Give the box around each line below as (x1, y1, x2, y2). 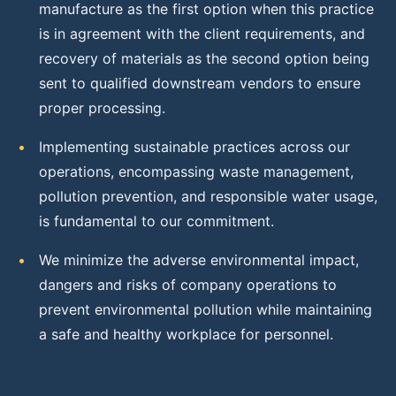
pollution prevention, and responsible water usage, (39, 187, 377, 205)
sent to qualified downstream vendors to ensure (39, 74, 361, 92)
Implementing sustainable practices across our (39, 138, 350, 156)
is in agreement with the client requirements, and (39, 25, 365, 42)
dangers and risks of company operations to (39, 276, 337, 293)
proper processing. (39, 99, 165, 117)
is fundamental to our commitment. (39, 212, 274, 230)
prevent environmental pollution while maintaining (39, 301, 372, 318)
